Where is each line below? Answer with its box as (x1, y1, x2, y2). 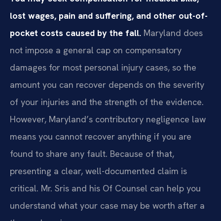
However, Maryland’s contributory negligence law (10, 113, 206, 125)
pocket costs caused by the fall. (10, 27, 141, 38)
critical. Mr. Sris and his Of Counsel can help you (10, 182, 201, 194)
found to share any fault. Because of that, (10, 147, 174, 159)
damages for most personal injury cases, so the (10, 61, 196, 73)
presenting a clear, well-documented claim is (10, 165, 187, 177)
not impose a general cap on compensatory (10, 44, 182, 56)
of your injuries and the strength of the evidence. (10, 96, 204, 108)
